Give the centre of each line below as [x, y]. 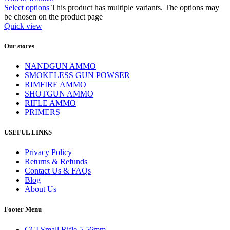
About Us [41, 189]
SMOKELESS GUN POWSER [77, 75]
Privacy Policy [48, 152]
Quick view [23, 26]
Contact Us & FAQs [58, 171]
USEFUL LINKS [28, 132]
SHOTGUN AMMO [59, 93]
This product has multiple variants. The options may [135, 7]
